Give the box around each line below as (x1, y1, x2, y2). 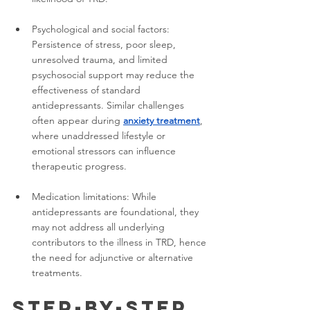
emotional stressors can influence (32, 145, 179, 157)
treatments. (32, 266, 82, 279)
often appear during (32, 114, 123, 127)
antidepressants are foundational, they (32, 206, 201, 218)
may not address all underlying (32, 221, 167, 233)
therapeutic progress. (32, 160, 127, 172)
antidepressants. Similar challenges (32, 99, 187, 111)
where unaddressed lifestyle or (32, 129, 168, 142)
